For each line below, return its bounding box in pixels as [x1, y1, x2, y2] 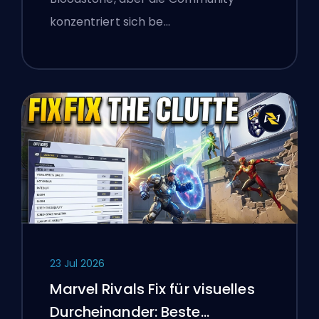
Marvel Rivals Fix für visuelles [49, 279, 255, 300]
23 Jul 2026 [49, 256, 105, 271]
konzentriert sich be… [49, 13, 170, 30]
